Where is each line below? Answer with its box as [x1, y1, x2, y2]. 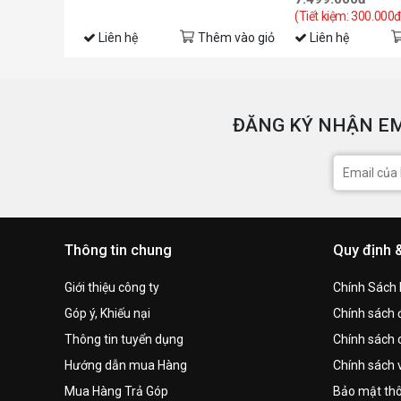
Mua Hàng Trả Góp [64, 384, 168, 399]
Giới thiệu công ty [64, 280, 159, 295]
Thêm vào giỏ [198, 30, 275, 46]
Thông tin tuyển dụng [64, 332, 183, 347]
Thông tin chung [64, 242, 172, 260]
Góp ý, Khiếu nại [64, 306, 150, 321]
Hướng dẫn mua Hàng [64, 358, 187, 373]
